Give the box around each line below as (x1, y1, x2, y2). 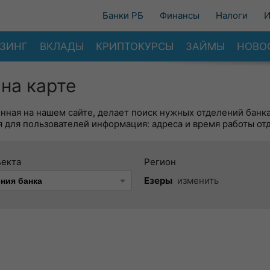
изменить (177, 175, 219, 186)
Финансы (160, 10, 199, 21)
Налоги (216, 10, 248, 21)
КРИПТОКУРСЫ (96, 40, 174, 52)
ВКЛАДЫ (40, 40, 84, 52)
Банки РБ (102, 10, 143, 21)
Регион (144, 156, 176, 168)
